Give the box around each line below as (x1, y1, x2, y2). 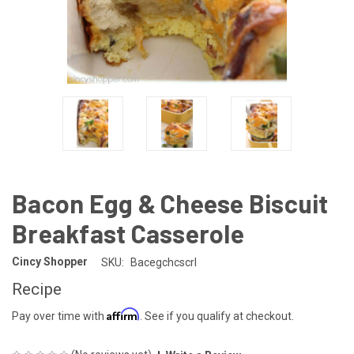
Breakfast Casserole (12, 217, 244, 248)
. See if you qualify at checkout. (140, 309, 294, 322)
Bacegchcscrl (130, 255, 197, 269)
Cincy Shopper (12, 255, 88, 269)
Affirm (107, 307, 140, 321)
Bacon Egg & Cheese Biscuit (12, 187, 329, 218)
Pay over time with (12, 309, 107, 322)
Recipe (12, 279, 62, 299)
